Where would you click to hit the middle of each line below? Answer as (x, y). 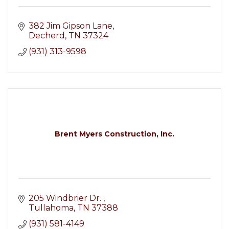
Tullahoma (51, 208)
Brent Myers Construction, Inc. (114, 134)
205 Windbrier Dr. (66, 198)
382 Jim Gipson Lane (71, 26)
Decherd (47, 36)
